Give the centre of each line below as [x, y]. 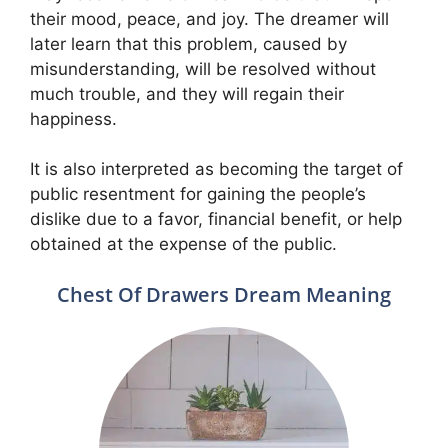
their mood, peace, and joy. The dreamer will [209, 18]
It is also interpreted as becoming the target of [216, 169]
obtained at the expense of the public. [183, 244]
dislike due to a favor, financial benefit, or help [216, 219]
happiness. [73, 118]
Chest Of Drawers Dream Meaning [224, 294]
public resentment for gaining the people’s [198, 194]
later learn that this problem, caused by [188, 43]
